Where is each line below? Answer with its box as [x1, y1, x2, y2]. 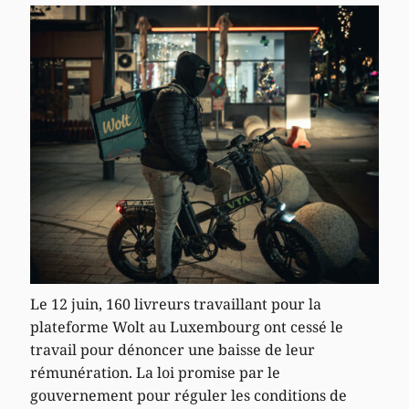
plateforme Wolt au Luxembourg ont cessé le [30, 316, 344, 337]
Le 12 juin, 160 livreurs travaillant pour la [30, 293, 322, 314]
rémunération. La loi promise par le [30, 362, 281, 383]
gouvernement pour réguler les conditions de [30, 384, 348, 405]
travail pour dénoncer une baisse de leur [30, 339, 316, 360]
